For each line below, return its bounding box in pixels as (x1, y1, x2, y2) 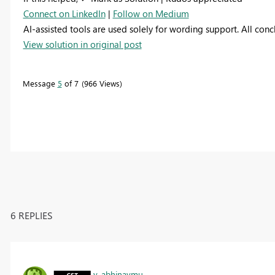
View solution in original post (23, 37, 142, 50)
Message (22, 77, 58, 88)
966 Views (83, 77, 120, 88)
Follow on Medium (112, 7, 189, 20)
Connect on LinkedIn (23, 7, 106, 20)
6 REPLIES (10, 208, 53, 222)
